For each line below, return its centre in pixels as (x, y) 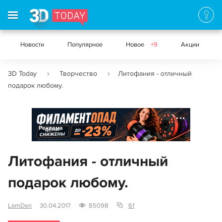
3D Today (22, 74)
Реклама (51, 128)
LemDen (20, 206)
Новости (32, 45)
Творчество (78, 74)
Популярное (85, 45)
